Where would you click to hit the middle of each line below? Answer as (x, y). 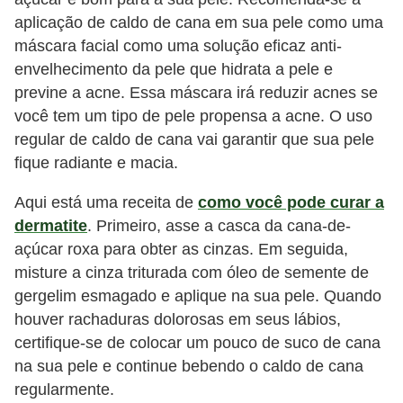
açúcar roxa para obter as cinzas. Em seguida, (181, 249)
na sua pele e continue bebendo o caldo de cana (189, 366)
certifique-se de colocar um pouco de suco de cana (197, 342)
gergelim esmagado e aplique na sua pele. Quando (198, 296)
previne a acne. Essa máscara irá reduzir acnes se (196, 93)
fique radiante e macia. (96, 163)
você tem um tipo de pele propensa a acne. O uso (193, 116)
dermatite (51, 225)
